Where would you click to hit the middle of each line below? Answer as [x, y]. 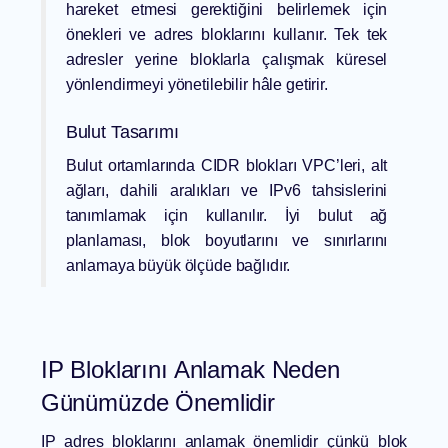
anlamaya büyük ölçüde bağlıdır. [178, 266]
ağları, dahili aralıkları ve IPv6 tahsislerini [226, 191]
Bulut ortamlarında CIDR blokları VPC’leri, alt [226, 166]
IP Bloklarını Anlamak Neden [190, 370]
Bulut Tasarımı [122, 132]
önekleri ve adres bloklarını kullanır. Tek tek [226, 35]
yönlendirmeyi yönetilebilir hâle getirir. [196, 85]
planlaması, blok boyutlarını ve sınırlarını [226, 241]
